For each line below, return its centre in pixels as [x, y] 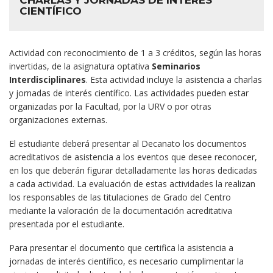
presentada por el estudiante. [67, 224]
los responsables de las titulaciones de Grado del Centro [120, 197]
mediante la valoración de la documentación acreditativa [121, 211]
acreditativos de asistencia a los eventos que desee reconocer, [133, 157]
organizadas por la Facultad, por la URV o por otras [110, 106]
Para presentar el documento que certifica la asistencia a [121, 248]
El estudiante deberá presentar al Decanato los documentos [128, 144]
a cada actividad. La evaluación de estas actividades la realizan [132, 184]
